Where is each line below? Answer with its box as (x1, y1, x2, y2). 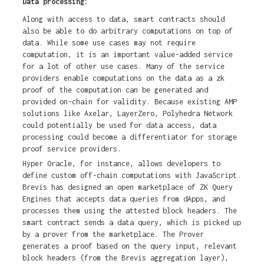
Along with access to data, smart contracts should (22, 15, 225, 24)
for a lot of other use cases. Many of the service (22, 62, 225, 71)
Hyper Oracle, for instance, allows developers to (22, 159, 220, 169)
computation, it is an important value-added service (22, 50, 233, 60)
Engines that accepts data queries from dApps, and (22, 194, 225, 204)
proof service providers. (22, 144, 121, 154)
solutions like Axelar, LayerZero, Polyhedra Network (22, 109, 233, 118)
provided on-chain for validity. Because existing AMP (22, 97, 237, 107)
